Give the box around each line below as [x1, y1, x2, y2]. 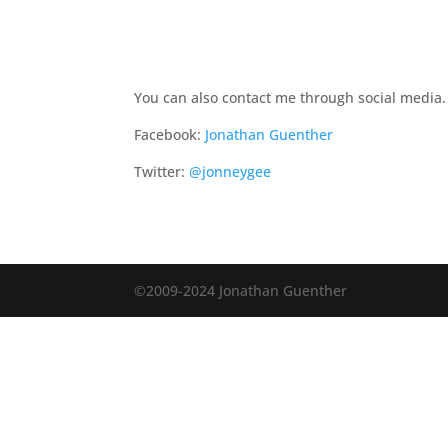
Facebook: [134, 125, 206, 145]
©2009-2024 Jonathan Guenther [134, 280, 348, 300]
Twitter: [134, 162, 190, 182]
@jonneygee [189, 162, 272, 182]
